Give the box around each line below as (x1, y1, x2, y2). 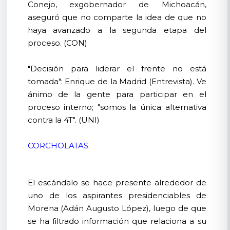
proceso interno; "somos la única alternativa (27, 102, 206, 112)
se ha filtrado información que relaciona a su (27, 216, 206, 226)
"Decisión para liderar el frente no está (27, 63, 206, 73)
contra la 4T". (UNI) (27, 114, 100, 125)
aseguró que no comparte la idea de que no (27, 12, 206, 22)
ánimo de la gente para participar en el (27, 89, 206, 99)
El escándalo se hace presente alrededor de (27, 177, 206, 187)
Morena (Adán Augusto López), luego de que (27, 203, 206, 213)
